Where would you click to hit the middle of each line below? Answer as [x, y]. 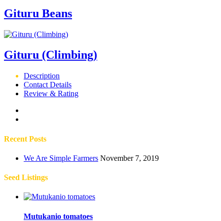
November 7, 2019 [129, 158]
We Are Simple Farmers [61, 158]
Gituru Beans [38, 13]
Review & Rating [51, 94]
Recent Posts [25, 139]
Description [42, 76]
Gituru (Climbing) [51, 55]
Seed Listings [26, 178]
